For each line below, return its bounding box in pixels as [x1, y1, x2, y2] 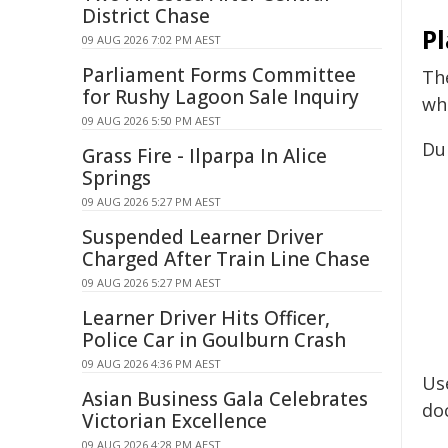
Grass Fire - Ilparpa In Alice [82, 143, 327, 169]
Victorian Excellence [82, 408, 267, 434]
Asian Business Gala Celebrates [82, 386, 368, 412]
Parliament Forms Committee [82, 62, 356, 88]
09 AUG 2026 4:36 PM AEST [82, 356, 221, 371]
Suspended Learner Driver [82, 224, 323, 250]
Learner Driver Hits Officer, [82, 305, 330, 331]
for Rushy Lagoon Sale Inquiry [82, 84, 359, 110]
